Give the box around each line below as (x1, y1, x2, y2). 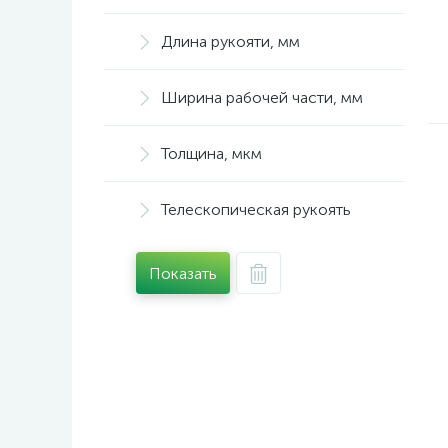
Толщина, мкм (161, 144, 262, 163)
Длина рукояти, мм (161, 32, 300, 51)
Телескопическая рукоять (161, 200, 351, 219)
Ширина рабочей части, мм (161, 88, 363, 107)
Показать (149, 263, 217, 283)
